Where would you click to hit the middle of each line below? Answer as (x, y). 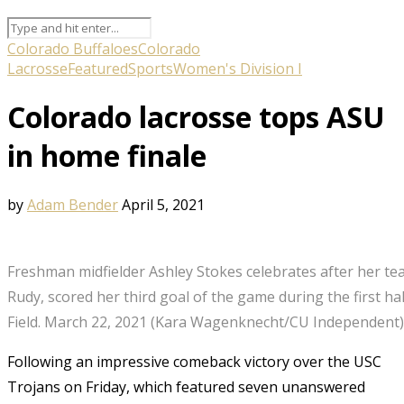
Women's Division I (238, 68)
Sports (151, 68)
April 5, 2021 (163, 204)
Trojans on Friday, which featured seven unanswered (186, 386)
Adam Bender (73, 204)
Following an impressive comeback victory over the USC (194, 361)
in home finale (107, 156)
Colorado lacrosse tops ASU (196, 117)
